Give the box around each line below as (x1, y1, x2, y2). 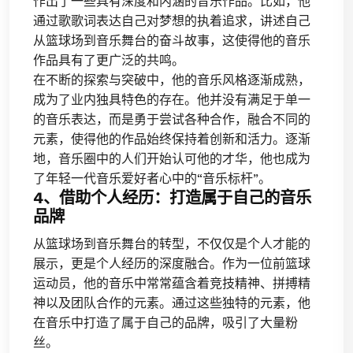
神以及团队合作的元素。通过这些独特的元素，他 (33, 295, 310, 310)
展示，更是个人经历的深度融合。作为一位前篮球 (33, 255, 310, 271)
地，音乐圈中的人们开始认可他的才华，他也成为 (33, 150, 310, 166)
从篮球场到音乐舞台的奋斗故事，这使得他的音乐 (33, 32, 310, 48)
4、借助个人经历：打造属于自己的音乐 (33, 188, 311, 207)
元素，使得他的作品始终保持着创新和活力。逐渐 (33, 131, 310, 147)
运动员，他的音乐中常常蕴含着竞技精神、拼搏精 (33, 275, 310, 291)
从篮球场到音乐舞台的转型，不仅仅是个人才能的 (33, 236, 310, 251)
